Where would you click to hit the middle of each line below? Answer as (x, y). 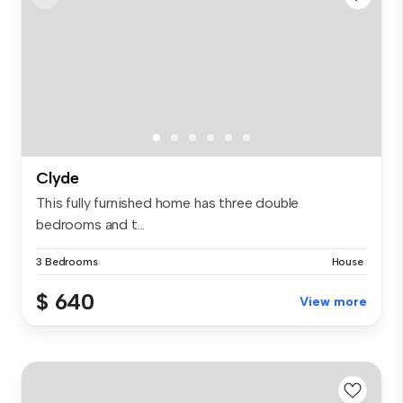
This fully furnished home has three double (168, 203)
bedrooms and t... (91, 225)
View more (333, 302)
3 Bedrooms (67, 262)
